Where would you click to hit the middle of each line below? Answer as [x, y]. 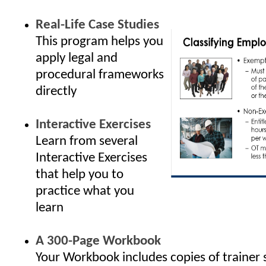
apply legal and [77, 58]
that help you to [80, 175]
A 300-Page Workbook [98, 241]
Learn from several [87, 142]
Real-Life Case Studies [97, 25]
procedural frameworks [100, 75]
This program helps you [99, 42]
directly [56, 92]
